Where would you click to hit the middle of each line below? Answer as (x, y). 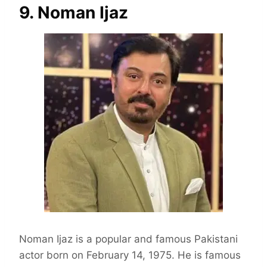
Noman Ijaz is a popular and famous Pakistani (128, 239)
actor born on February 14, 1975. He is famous (130, 255)
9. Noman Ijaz (74, 13)
